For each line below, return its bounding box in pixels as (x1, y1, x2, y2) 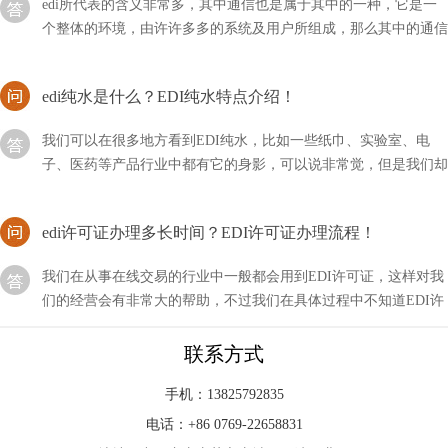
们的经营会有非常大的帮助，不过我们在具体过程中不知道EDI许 (42, 265, 444, 281)
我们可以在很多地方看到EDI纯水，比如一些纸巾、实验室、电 (42, 105, 430, 121)
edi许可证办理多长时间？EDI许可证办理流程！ (42, 196, 376, 214)
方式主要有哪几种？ (42, 17, 168, 33)
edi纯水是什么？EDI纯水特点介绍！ (42, 60, 296, 78)
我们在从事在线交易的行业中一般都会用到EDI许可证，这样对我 (42, 241, 444, 257)
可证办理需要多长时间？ (42, 289, 196, 305)
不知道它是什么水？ (42, 153, 168, 169)
